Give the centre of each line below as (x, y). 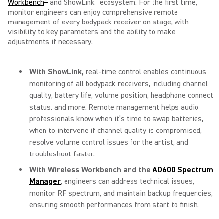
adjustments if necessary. (50, 42)
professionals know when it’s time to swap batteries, (116, 119)
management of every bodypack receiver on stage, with (98, 22)
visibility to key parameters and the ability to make (92, 32)
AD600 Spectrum (183, 170)
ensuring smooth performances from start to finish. (114, 205)
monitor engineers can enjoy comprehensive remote (93, 12)
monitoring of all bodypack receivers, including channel (119, 84)
